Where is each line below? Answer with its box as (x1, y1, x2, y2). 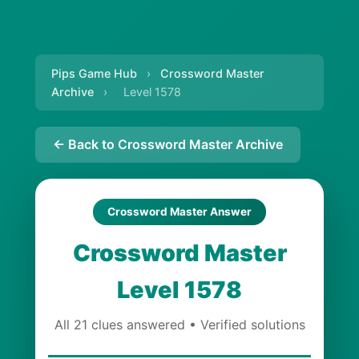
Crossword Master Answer (107, 205, 252, 218)
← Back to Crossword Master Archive (53, 136, 283, 152)
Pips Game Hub (51, 67, 137, 80)
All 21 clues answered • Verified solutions (54, 317, 305, 333)
